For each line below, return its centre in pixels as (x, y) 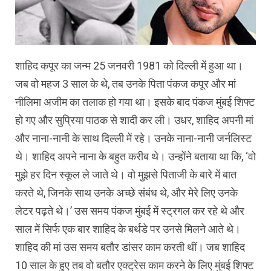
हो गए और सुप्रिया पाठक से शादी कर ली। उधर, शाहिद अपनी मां (134, 120)
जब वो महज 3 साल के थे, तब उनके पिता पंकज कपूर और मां (126, 83)
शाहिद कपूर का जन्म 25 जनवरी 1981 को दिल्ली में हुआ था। (129, 65)
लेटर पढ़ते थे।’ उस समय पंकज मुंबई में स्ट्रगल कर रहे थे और (130, 211)
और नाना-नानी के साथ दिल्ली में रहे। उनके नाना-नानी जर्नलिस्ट (133, 138)
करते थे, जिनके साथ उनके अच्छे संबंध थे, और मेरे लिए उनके (126, 192)
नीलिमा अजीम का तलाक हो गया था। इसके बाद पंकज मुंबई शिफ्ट (135, 102)
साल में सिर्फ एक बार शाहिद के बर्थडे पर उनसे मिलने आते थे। (128, 229)
